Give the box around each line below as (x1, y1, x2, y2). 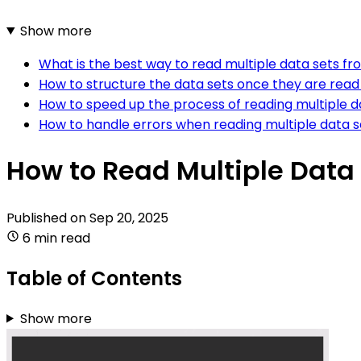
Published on (6, 208, 89, 227)
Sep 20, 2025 (89, 208, 168, 227)
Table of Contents (6, 264, 182, 292)
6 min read (23, 228, 90, 247)
